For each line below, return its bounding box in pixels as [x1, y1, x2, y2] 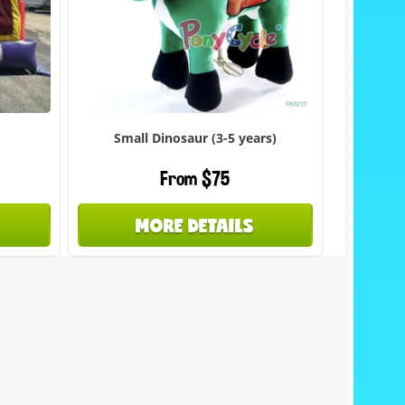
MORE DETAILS [136, 212, 255, 240]
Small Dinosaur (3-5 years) [113, 128, 277, 146]
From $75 [160, 165, 231, 193]
